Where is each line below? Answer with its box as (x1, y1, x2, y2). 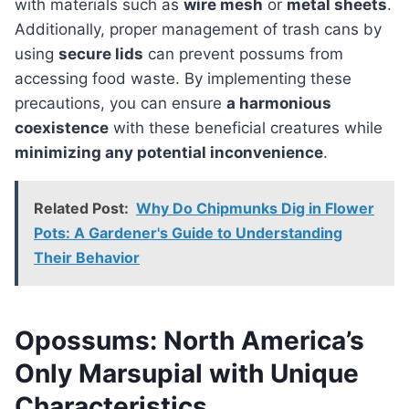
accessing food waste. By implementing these (15, 69, 351, 89)
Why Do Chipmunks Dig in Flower (136, 199, 374, 218)
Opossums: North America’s (15, 325, 364, 357)
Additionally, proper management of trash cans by (15, 20, 382, 39)
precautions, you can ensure (15, 94, 226, 113)
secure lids (58, 45, 143, 64)
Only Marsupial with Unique (15, 358, 359, 390)
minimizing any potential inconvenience (15, 143, 323, 163)
